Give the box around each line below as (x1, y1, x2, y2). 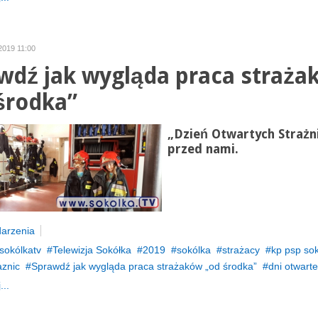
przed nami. (167, 142, 238, 156)
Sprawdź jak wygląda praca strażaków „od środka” (31, 261, 257, 272)
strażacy (221, 244, 260, 256)
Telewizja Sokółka (52, 244, 131, 256)
